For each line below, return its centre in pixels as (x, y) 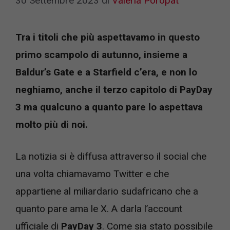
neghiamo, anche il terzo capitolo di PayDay (114, 89)
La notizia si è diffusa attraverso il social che (111, 156)
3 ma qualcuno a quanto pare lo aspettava (109, 107)
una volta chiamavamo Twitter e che (92, 174)
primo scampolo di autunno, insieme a (101, 54)
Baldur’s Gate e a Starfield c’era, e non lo (106, 72)
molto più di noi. (52, 124)
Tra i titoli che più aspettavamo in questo (108, 37)
